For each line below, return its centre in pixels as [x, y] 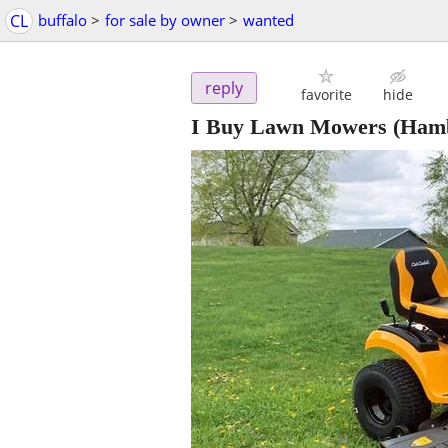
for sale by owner [165, 20]
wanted [268, 20]
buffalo [62, 20]
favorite [326, 95]
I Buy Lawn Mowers [289, 127]
